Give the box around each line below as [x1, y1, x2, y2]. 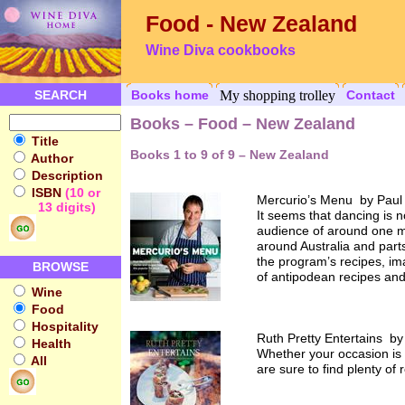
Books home [131, 88, 209, 102]
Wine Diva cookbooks [146, 42, 296, 58]
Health [28, 336, 71, 351]
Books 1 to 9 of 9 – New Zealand [130, 146, 329, 162]
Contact [346, 88, 395, 102]
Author [28, 151, 73, 165]
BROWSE [33, 259, 89, 274]
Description [28, 168, 103, 183]
